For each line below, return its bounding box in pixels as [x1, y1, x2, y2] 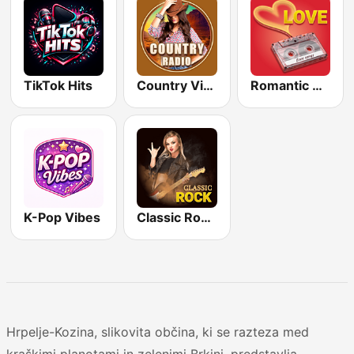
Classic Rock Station [201, 209, 212, 226]
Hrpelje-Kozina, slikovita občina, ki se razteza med [6, 324, 309, 341]
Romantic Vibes [311, 77, 322, 93]
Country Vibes [203, 77, 214, 93]
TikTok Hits [24, 77, 92, 93]
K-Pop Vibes [24, 209, 100, 226]
